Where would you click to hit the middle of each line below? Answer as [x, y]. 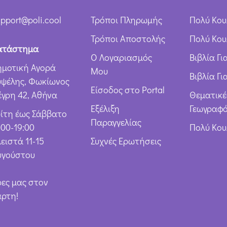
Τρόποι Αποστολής [128, 39]
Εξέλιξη [105, 109]
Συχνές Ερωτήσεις [126, 141]
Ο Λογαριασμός [121, 58]
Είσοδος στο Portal [127, 90]
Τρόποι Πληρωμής [126, 20]
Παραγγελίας [116, 122]
